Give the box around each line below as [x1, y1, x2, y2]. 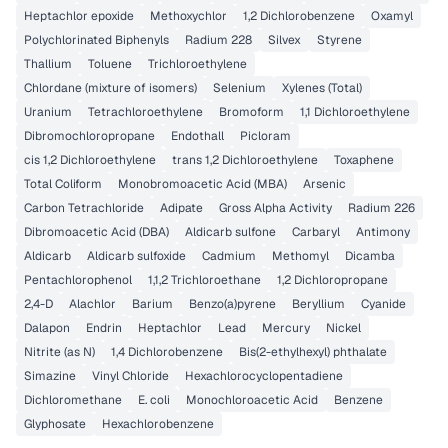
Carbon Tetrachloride [24, 200, 144, 216]
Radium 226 [348, 200, 415, 216]
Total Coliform [24, 176, 102, 192]
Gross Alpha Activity [219, 200, 332, 216]
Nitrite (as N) [24, 344, 95, 360]
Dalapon [24, 320, 70, 336]
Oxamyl [371, 8, 413, 24]
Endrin [86, 320, 122, 336]
